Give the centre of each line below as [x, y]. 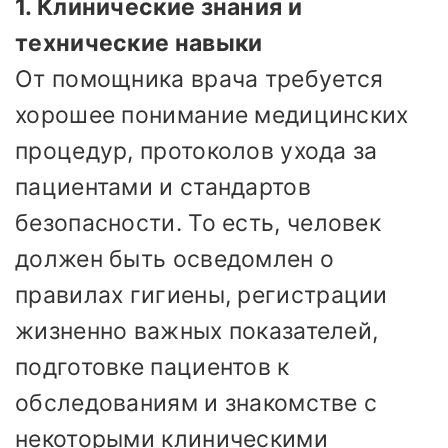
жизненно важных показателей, [197, 331]
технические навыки [139, 43]
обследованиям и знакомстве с [196, 403]
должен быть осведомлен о [175, 259]
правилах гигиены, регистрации [201, 295]
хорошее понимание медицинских [212, 115]
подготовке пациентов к [152, 367]
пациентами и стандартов [163, 187]
